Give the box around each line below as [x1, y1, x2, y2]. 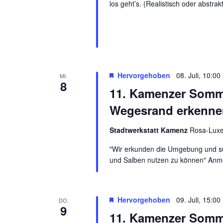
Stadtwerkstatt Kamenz [109, 124, 190, 135]
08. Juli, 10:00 [176, 70, 221, 80]
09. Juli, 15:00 [176, 195, 221, 205]
